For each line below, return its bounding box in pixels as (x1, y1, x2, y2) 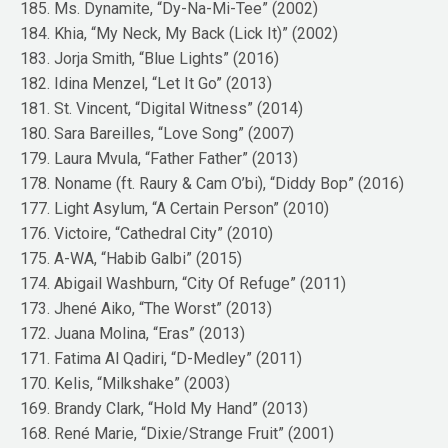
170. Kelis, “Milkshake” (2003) (20, 373, 231, 393)
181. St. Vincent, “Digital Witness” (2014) (20, 98, 304, 118)
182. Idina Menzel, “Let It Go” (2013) (20, 73, 273, 93)
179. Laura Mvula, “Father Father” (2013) (20, 148, 299, 168)
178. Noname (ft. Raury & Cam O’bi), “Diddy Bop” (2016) (20, 173, 405, 193)
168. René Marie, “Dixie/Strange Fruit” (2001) (20, 423, 335, 443)
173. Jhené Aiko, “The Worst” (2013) (20, 298, 273, 318)
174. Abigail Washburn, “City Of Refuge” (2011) (20, 273, 347, 293)
